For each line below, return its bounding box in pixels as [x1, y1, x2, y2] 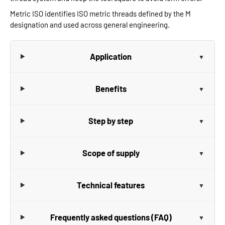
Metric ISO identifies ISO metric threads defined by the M [10, 9, 191, 18]
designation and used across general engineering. [10, 20, 170, 29]
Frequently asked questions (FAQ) [50, 212, 172, 222]
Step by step [88, 116, 134, 126]
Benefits [95, 83, 127, 93]
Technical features [77, 180, 145, 190]
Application [90, 51, 132, 61]
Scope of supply [82, 148, 140, 158]
